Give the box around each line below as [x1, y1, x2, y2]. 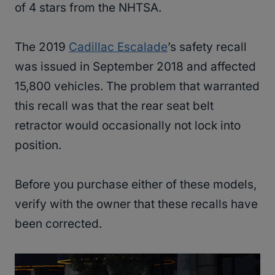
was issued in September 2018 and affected [15, 59, 256, 74]
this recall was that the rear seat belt [15, 98, 214, 113]
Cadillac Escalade [69, 39, 168, 54]
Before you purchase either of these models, [15, 177, 257, 192]
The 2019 [15, 39, 69, 54]
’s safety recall [168, 39, 247, 54]
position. [15, 137, 61, 152]
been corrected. [15, 216, 102, 231]
